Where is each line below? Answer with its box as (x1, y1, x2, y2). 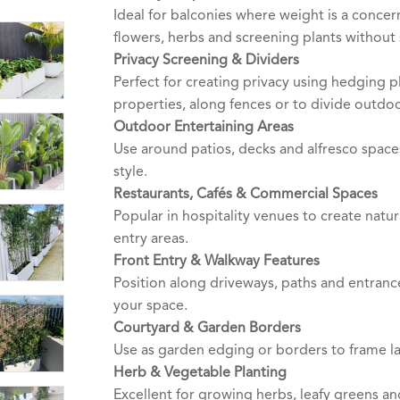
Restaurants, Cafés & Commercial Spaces (113, 187, 378, 202)
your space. (113, 298, 187, 313)
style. (113, 164, 147, 179)
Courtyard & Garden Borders (113, 321, 301, 336)
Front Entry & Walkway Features (113, 254, 320, 269)
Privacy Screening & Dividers (113, 53, 299, 68)
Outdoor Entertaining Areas (113, 120, 294, 135)
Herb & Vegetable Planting (113, 365, 287, 380)
